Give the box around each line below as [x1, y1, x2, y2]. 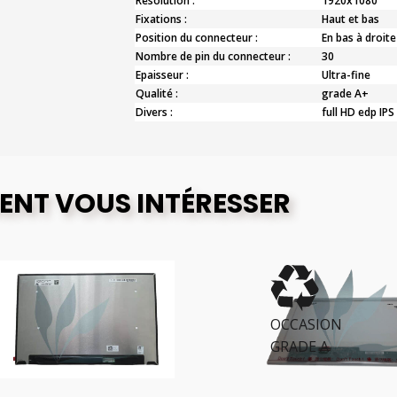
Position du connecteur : [135, 30, 258, 45]
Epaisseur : [135, 67, 189, 82]
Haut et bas [321, 12, 379, 27]
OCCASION [247, 315, 320, 334]
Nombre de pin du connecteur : [135, 49, 291, 64]
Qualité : [135, 86, 178, 101]
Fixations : [135, 12, 187, 27]
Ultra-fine [321, 67, 370, 82]
